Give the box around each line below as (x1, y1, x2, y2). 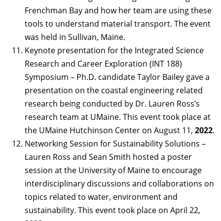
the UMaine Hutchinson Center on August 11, (25, 125, 195, 136)
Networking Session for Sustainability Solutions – (25, 138, 206, 149)
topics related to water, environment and (25, 191, 178, 203)
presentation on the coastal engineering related (25, 85, 203, 96)
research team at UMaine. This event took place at (25, 111, 211, 123)
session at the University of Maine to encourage (25, 165, 202, 176)
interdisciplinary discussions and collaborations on (25, 178, 214, 189)
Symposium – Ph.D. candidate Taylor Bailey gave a (25, 72, 210, 83)
